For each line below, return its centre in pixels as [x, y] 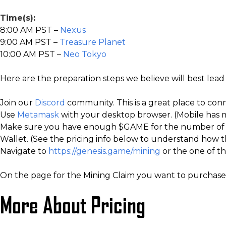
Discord [50, 103]
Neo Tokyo [85, 54]
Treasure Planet [93, 42]
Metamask [38, 115]
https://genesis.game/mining [104, 151]
